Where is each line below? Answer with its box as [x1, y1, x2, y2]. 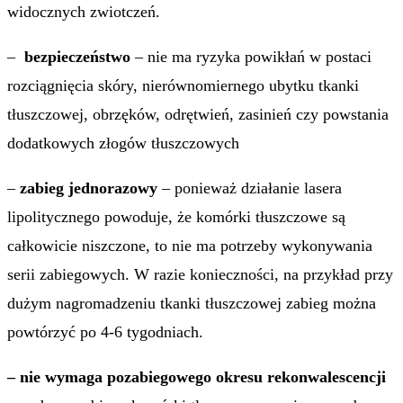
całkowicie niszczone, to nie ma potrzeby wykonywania [7, 237, 372, 255]
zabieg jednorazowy [20, 179, 157, 197]
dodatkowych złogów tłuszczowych [7, 134, 239, 152]
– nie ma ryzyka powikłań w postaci [135, 48, 372, 66]
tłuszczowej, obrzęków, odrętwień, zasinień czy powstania [7, 105, 389, 123]
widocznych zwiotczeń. [7, 3, 160, 21]
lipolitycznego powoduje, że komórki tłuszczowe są [7, 208, 345, 226]
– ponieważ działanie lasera [157, 179, 342, 197]
